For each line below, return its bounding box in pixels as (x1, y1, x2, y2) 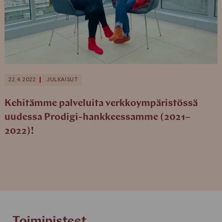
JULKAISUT (46, 77, 78, 83)
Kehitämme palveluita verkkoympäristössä (4, 99, 198, 109)
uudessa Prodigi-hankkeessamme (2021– (4, 112, 190, 123)
